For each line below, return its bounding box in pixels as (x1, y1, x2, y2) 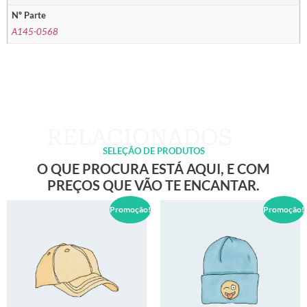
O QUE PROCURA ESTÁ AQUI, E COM (37, 160, 270, 177)
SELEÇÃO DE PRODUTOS (102, 145, 205, 156)
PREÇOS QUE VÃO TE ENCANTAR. (47, 176, 260, 193)
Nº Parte (12, 10, 47, 21)
